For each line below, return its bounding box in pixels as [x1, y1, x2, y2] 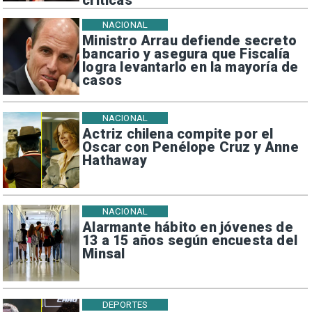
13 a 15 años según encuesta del [82, 232, 297, 249]
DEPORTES [102, 299, 148, 311]
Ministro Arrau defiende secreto [82, 32, 297, 49]
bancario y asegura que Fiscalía [82, 45, 290, 62]
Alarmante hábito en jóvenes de [82, 219, 293, 235]
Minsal [82, 245, 125, 262]
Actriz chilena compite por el [82, 125, 274, 142]
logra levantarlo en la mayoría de [82, 58, 299, 75]
